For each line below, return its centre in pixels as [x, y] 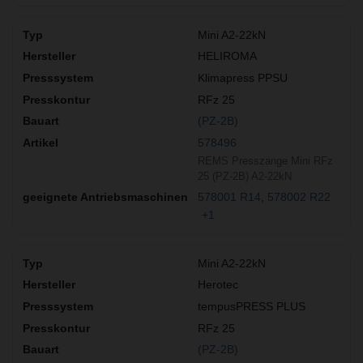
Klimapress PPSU [243, 78]
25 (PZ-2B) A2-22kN [245, 177]
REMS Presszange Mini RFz [265, 161]
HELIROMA [227, 56]
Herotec [218, 285]
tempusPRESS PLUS [252, 306]
